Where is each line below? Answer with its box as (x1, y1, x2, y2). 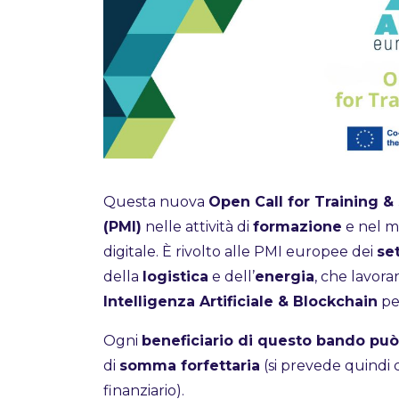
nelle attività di (141, 217, 253, 235)
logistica (142, 267, 208, 285)
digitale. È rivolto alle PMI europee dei (102, 242, 377, 260)
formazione (252, 217, 342, 235)
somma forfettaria (118, 356, 260, 374)
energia (254, 267, 314, 285)
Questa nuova (102, 192, 208, 210)
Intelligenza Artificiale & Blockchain (102, 292, 378, 310)
